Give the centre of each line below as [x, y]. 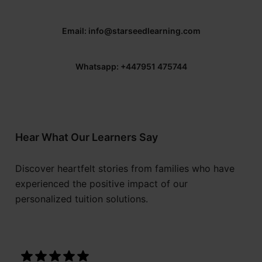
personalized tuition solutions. [81, 199]
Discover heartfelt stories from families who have [125, 169]
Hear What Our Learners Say [86, 137]
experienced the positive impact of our [101, 184]
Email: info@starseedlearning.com [131, 31]
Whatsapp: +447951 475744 [131, 67]
